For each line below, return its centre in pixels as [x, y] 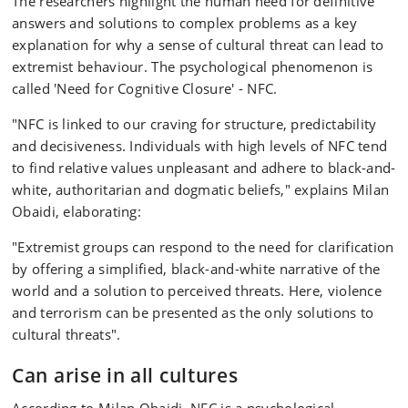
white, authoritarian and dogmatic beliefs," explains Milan [201, 189]
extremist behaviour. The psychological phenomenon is [193, 66]
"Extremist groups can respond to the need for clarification [203, 247]
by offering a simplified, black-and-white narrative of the [196, 269]
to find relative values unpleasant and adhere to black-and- [204, 168]
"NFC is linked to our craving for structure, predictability [194, 124]
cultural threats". [66, 334]
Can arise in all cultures [125, 375]
